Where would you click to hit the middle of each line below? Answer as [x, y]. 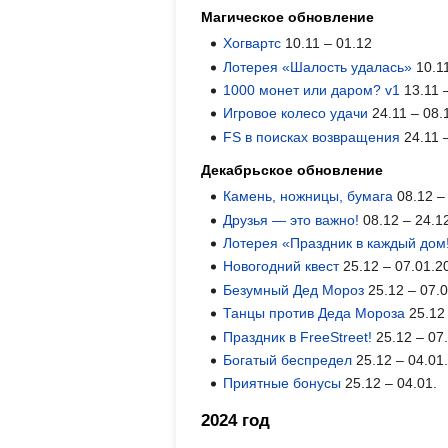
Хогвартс [252, 43]
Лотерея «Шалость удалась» [318, 66]
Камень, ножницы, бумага [308, 196]
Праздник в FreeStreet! [298, 336]
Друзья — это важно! [291, 219]
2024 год [235, 420]
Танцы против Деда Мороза [314, 313]
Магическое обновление [287, 17]
